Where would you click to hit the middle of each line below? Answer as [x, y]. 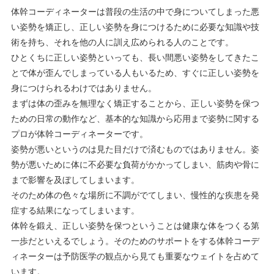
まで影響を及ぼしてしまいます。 [75, 179]
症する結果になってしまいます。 [75, 210]
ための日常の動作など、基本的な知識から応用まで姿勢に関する [135, 118]
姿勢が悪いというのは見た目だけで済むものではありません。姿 [135, 149]
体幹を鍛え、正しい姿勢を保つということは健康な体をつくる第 [135, 225]
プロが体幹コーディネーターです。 [79, 133]
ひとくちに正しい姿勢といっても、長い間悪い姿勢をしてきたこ [135, 57]
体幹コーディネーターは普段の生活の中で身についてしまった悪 [135, 11]
